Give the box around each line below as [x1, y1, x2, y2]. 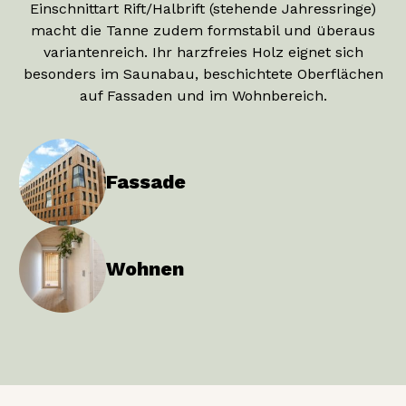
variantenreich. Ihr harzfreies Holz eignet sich [43, 43, 363, 61]
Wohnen [106, 256, 185, 280]
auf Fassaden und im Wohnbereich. [79, 86, 327, 104]
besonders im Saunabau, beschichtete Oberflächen [23, 64, 383, 82]
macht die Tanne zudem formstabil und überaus [31, 21, 375, 39]
